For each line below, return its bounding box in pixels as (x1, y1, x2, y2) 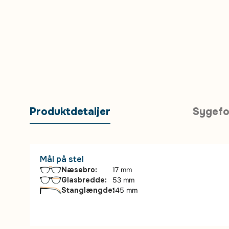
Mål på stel (39, 154, 84, 165)
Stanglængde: (61, 186, 114, 195)
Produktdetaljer (29, 105, 110, 118)
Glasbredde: (61, 175, 107, 185)
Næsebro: (61, 165, 97, 174)
